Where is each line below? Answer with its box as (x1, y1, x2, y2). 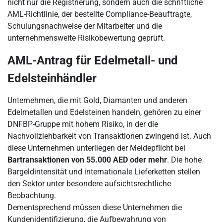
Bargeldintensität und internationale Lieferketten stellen (7, 167, 200, 176)
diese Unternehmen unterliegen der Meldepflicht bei (7, 143, 185, 153)
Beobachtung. (7, 191, 56, 200)
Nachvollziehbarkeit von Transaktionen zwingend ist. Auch (7, 131, 211, 141)
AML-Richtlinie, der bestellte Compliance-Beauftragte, (7, 9, 192, 19)
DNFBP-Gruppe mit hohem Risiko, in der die (7, 119, 158, 129)
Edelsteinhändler (7, 71, 97, 85)
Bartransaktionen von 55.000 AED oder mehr (7, 155, 167, 165)
